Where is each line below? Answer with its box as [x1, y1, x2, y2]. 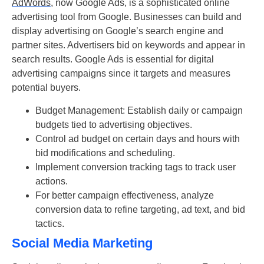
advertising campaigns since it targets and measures [12, 68, 230, 79]
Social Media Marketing [12, 235, 153, 250]
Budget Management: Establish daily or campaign [35, 105, 243, 115]
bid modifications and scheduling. [35, 147, 175, 158]
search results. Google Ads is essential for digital [12, 54, 214, 65]
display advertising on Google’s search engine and [12, 26, 223, 37]
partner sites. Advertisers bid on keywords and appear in [12, 40, 245, 51]
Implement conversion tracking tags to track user [35, 161, 236, 172]
